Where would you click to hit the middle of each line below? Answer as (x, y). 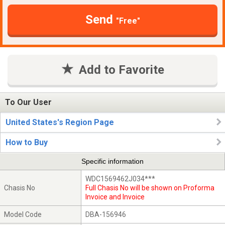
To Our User (28, 102)
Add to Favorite (121, 70)
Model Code (23, 214)
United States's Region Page (60, 122)
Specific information (112, 161)
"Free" (128, 21)
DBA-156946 (106, 214)
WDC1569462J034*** (121, 179)
